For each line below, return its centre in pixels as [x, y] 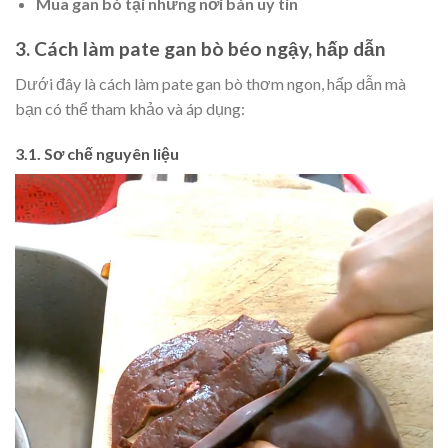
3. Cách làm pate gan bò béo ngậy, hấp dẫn [200, 49]
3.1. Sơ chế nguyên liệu [97, 154]
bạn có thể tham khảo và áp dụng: [130, 108]
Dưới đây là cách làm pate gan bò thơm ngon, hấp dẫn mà [210, 83]
